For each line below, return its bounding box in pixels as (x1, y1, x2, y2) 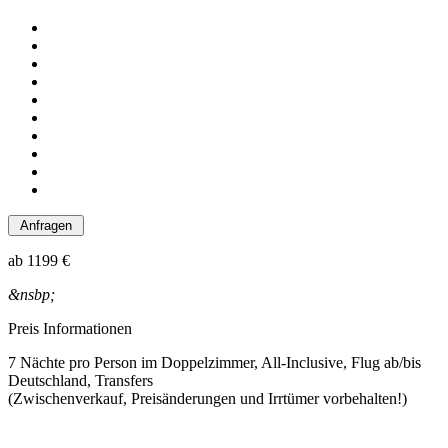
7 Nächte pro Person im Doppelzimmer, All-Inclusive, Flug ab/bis (8, 354, 421, 372)
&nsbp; (8, 286, 55, 304)
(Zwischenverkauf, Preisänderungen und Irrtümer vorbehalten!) (8, 390, 407, 408)
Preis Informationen (8, 320, 132, 338)
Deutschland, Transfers (8, 372, 153, 390)
